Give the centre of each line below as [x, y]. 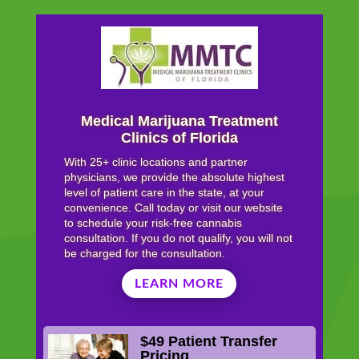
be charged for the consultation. [144, 253]
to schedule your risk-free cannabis [153, 222]
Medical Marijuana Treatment [179, 121]
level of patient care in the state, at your [164, 192]
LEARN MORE [179, 283]
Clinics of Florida [179, 137]
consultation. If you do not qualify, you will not [178, 238]
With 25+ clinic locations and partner [155, 161]
